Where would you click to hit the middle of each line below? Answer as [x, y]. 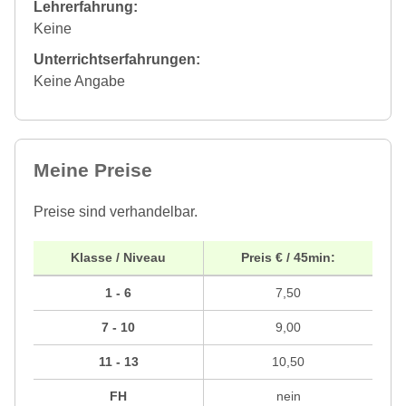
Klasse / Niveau [118, 258]
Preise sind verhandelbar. [116, 212]
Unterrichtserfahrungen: [117, 60]
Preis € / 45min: [288, 258]
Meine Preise [93, 170]
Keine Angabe [79, 82]
